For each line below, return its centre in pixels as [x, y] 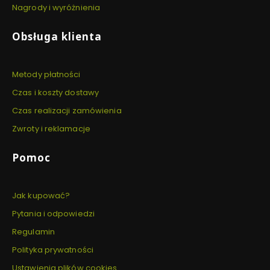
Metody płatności [46, 75]
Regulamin [33, 232]
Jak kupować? [41, 196]
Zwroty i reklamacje [51, 129]
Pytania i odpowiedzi [53, 214]
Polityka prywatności [53, 250]
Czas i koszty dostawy [56, 93]
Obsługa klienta [57, 37]
